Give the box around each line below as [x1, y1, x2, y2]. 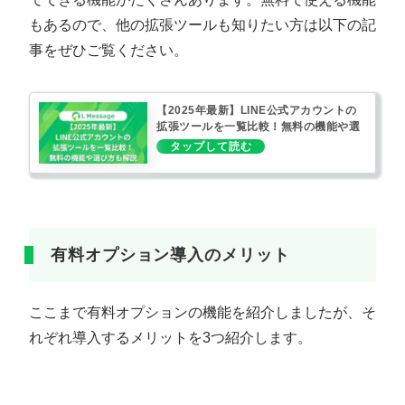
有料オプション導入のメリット [51, 245, 290, 264]
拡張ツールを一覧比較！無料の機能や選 [156, 120, 360, 134]
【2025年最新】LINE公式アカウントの [156, 104, 357, 118]
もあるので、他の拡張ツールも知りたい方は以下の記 [29, 17, 376, 33]
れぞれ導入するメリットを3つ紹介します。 [29, 329, 312, 345]
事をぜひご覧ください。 [29, 42, 188, 59]
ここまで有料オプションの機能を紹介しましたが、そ [29, 304, 376, 320]
